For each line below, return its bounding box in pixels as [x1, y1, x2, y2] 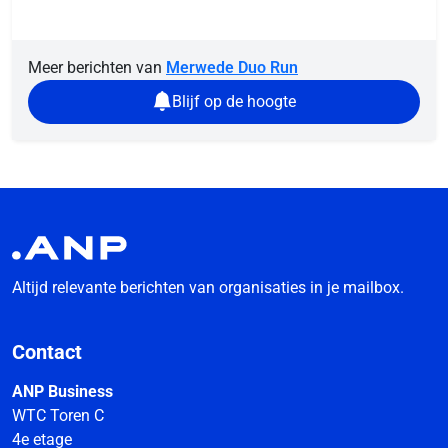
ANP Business [12, 382, 113, 402]
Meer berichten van [28, 57, 166, 77]
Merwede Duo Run [166, 57, 298, 77]
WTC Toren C [12, 406, 104, 426]
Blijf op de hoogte [172, 91, 296, 111]
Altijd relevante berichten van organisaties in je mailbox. [12, 278, 404, 298]
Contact [12, 340, 82, 365]
